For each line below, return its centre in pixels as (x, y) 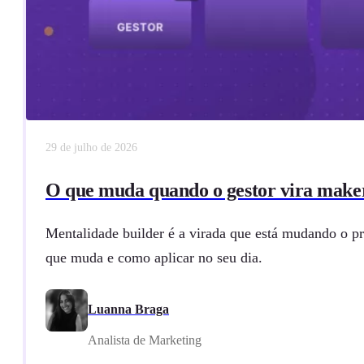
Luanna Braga (128, 309)
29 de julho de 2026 (91, 147)
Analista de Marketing (145, 340)
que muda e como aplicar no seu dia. (154, 257)
